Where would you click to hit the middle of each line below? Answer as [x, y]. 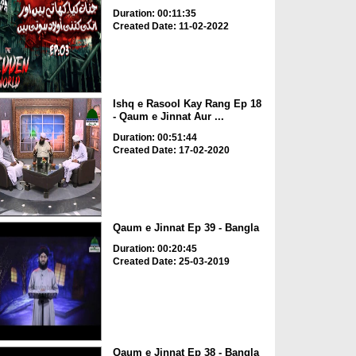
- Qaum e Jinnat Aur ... [168, 116]
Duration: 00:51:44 [155, 137]
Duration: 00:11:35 [154, 13]
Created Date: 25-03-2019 [171, 262]
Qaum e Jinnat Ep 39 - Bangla [186, 228]
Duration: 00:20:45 [155, 249]
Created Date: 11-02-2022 [170, 26]
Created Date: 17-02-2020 [171, 150]
